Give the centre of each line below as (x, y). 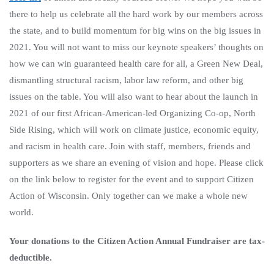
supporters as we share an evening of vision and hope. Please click (136, 162)
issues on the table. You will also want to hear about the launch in (134, 96)
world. (21, 212)
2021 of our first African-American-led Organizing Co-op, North (132, 113)
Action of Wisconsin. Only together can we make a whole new (128, 195)
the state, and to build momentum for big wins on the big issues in (135, 30)
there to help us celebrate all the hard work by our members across (136, 14)
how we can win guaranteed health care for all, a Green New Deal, (136, 63)
